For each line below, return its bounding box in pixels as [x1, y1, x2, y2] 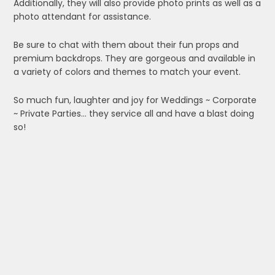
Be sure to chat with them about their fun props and [14, 39, 239, 51]
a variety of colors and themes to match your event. [14, 66, 241, 78]
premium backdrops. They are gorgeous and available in [14, 52, 256, 64]
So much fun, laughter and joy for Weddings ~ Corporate [14, 94, 257, 106]
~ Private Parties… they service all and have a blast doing [14, 107, 255, 120]
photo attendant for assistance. [14, 10, 152, 23]
